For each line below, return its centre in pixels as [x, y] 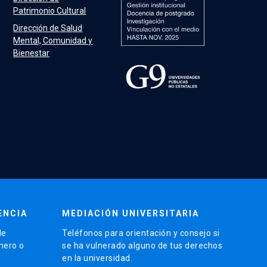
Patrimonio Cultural [50, 11]
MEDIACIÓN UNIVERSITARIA [131, 213]
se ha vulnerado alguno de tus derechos [142, 245]
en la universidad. [97, 258]
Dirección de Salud [48, 28]
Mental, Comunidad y [53, 41]
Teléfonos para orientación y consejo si [141, 233]
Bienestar [32, 53]
